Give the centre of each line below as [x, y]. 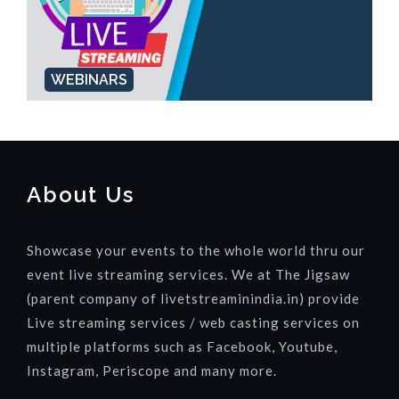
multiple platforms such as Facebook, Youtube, [182, 347]
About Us [81, 195]
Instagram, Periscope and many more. [152, 371]
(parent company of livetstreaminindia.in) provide [193, 299]
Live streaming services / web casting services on [193, 323]
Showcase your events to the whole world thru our [196, 251]
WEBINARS [89, 80]
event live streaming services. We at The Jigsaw [188, 275]
